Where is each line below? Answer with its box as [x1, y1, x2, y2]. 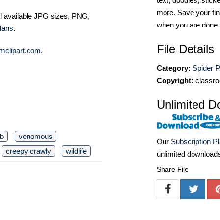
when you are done [157, 21, 218, 29]
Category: [157, 64, 191, 72]
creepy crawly [6, 146, 51, 155]
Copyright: [157, 76, 193, 84]
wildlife [66, 146, 87, 155]
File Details [157, 42, 214, 55]
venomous [19, 132, 53, 140]
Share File [157, 165, 189, 174]
